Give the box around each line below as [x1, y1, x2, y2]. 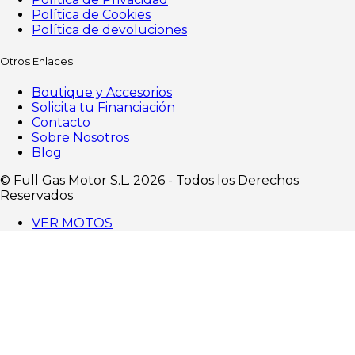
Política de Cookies [32, 7, 151, 23]
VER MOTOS [32, 216, 113, 231]
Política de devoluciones [32, 22, 187, 38]
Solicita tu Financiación [32, 100, 175, 116]
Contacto [32, 115, 90, 131]
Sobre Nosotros [32, 130, 129, 146]
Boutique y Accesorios [32, 85, 172, 101]
